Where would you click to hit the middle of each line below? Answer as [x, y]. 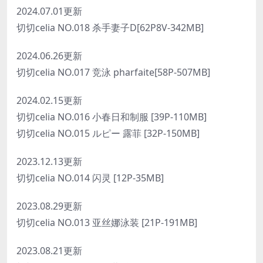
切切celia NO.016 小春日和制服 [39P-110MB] [112, 117]
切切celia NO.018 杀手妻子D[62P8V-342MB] [110, 27]
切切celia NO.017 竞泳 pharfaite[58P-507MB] [113, 72]
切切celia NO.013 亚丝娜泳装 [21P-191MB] [107, 222]
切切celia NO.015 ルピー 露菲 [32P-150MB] [108, 133]
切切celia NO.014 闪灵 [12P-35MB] [90, 178]
